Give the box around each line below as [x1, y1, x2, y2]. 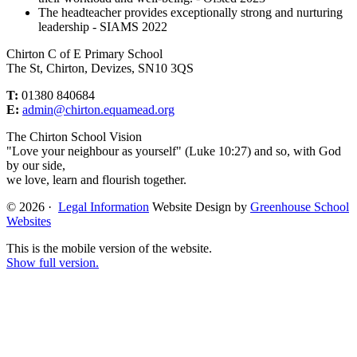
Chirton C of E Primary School [6, 47, 163, 61]
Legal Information [58, 200, 149, 214]
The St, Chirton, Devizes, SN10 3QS [6, 61, 194, 76]
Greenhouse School [250, 200, 349, 214]
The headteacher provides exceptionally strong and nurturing [38, 6, 343, 20]
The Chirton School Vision [6, 130, 142, 144]
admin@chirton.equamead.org [22, 103, 175, 117]
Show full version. [6, 256, 99, 270]
